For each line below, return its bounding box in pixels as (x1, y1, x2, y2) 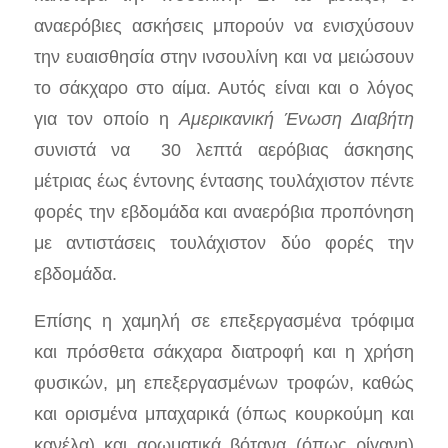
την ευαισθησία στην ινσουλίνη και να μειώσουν (33, 46, 415, 68)
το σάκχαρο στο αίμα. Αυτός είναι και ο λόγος (33, 77, 415, 99)
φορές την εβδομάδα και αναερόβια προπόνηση (33, 201, 415, 223)
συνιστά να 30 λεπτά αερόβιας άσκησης (33, 139, 415, 161)
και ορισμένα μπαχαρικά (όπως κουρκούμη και (33, 403, 415, 425)
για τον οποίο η (33, 108, 180, 130)
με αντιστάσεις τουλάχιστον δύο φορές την (33, 232, 415, 254)
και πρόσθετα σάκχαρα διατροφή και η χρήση (33, 341, 415, 363)
